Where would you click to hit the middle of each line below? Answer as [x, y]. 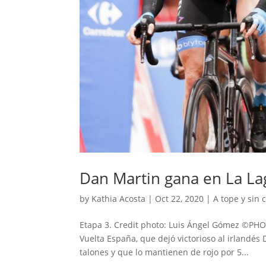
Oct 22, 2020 [180, 199]
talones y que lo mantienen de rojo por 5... [164, 252]
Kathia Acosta [119, 199]
